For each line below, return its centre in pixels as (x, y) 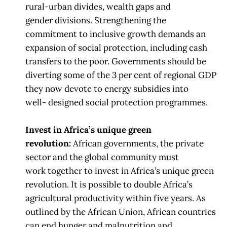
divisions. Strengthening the (110, 21)
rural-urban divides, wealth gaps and (98, 7)
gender (39, 21)
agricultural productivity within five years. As (116, 198)
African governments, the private (138, 144)
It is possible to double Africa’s (132, 185)
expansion (46, 48)
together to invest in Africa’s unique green (131, 171)
